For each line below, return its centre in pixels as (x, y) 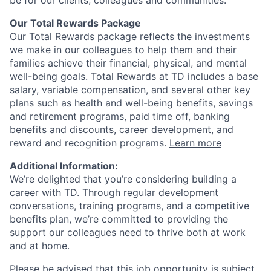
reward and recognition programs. (90, 143)
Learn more (195, 143)
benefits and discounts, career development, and (122, 130)
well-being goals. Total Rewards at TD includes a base (134, 77)
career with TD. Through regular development (114, 193)
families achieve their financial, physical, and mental (128, 63)
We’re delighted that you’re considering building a (123, 179)
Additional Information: (64, 166)
